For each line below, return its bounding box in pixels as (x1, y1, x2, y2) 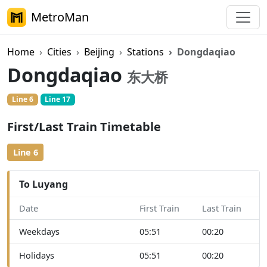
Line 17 (45, 94, 71, 104)
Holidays (19, 250, 54, 262)
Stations (127, 45, 164, 58)
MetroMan (31, 9, 89, 25)
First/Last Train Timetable (7, 119, 161, 135)
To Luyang (19, 177, 68, 191)
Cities (47, 45, 72, 58)
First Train (139, 203, 179, 215)
